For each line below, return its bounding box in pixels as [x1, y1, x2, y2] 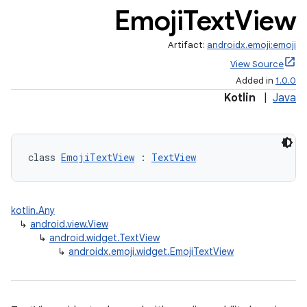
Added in [236, 75, 275, 86]
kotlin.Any [11, 204, 55, 217]
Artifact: [168, 39, 207, 51]
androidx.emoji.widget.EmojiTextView [69, 245, 234, 258]
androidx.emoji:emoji [207, 39, 296, 51]
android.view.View [30, 218, 108, 230]
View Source [230, 58, 284, 70]
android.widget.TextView [49, 232, 160, 244]
